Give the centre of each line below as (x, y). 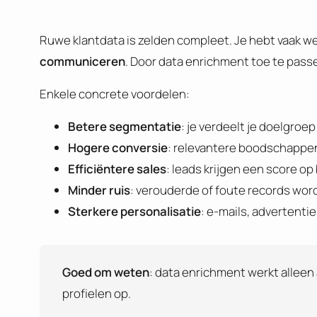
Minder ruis (99, 190)
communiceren (82, 61)
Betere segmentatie (125, 126)
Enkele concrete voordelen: (115, 93)
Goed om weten (106, 272)
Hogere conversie (118, 147)
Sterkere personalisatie (134, 211)
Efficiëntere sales (117, 168)
